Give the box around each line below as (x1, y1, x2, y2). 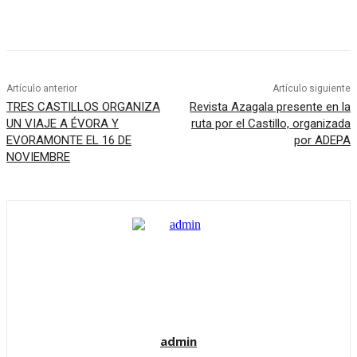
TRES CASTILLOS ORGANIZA (6, 100, 160, 115)
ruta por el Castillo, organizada (190, 116, 351, 131)
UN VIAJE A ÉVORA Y (6, 116, 119, 131)
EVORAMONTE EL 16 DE (6, 133, 131, 148)
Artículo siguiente (272, 83, 351, 95)
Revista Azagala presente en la (189, 100, 351, 115)
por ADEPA (293, 133, 351, 148)
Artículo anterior (6, 83, 77, 95)
